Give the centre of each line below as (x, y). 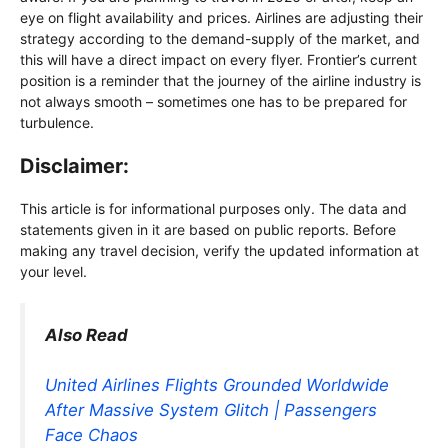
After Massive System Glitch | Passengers (211, 410)
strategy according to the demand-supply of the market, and (220, 39)
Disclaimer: (74, 166)
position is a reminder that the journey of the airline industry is (220, 81)
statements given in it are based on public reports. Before (208, 230)
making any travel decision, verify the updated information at (219, 251)
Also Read (86, 335)
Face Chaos (91, 435)
